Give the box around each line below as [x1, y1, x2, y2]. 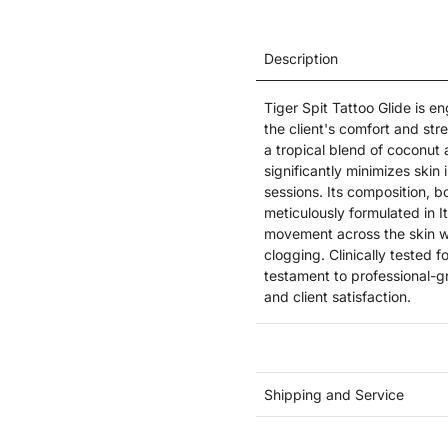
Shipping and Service [264, 386, 404, 403]
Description [264, 50, 338, 67]
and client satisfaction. [264, 288, 411, 305]
